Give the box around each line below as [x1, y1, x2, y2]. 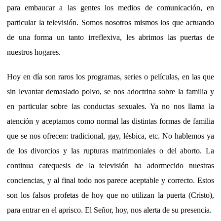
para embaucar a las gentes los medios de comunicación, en [7, 3, 214, 12]
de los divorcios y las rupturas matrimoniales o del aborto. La [7, 146, 214, 155]
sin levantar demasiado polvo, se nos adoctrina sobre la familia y [7, 87, 214, 96]
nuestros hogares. [7, 47, 61, 56]
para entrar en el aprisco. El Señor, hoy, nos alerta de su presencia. [7, 205, 212, 214]
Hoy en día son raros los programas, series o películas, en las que [7, 72, 214, 81]
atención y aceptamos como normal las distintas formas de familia [7, 116, 214, 125]
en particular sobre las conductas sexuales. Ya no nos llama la [7, 102, 214, 110]
